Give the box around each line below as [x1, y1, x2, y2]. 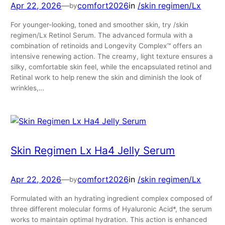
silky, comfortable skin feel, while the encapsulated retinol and [11, 63, 212, 71]
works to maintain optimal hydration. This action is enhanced [11, 215, 207, 224]
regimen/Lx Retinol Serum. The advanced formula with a [11, 31, 193, 40]
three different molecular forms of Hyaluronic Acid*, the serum [11, 205, 212, 213]
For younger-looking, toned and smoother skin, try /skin [11, 21, 189, 29]
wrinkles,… [11, 84, 45, 92]
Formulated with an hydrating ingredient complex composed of [11, 194, 213, 203]
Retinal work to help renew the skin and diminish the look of [11, 73, 202, 82]
